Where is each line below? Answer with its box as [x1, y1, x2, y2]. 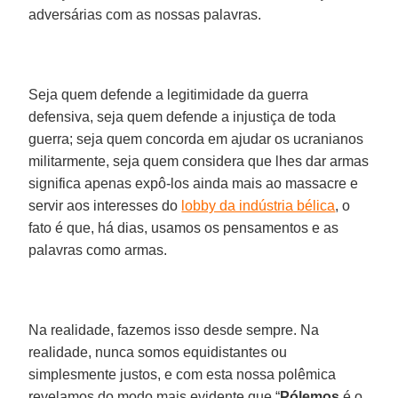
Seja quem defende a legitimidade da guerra [28, 86, 309, 102]
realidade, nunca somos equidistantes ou [28, 344, 288, 360]
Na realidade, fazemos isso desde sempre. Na [28, 322, 320, 338]
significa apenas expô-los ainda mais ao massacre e [28, 175, 359, 191]
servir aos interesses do [28, 197, 182, 213]
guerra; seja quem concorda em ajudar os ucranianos [28, 131, 364, 147]
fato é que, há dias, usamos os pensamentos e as [28, 219, 339, 235]
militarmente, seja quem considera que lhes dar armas [28, 153, 370, 169]
